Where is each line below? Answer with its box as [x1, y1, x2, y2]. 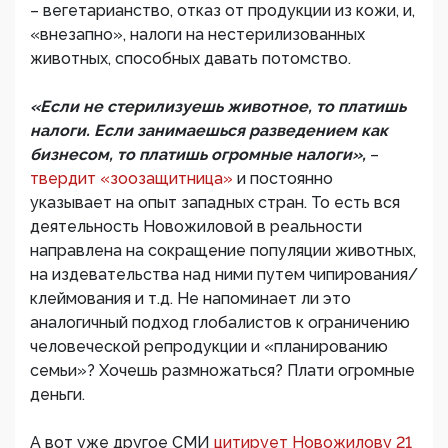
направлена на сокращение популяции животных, [30, 241, 416, 261]
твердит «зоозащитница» [30, 169, 237, 189]
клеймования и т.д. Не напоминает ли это [30, 289, 351, 309]
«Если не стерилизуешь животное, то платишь [30, 97, 406, 117]
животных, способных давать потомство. [30, 49, 351, 69]
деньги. [30, 385, 85, 405]
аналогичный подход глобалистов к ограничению [30, 313, 410, 333]
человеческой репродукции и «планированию [30, 337, 388, 357]
